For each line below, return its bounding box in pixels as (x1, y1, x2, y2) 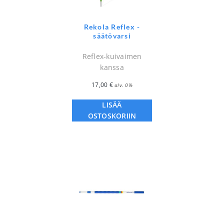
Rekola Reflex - (83, 22, 140, 31)
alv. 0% (114, 81, 132, 89)
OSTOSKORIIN (87, 111, 136, 121)
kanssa (100, 62, 124, 72)
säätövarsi (93, 31, 131, 40)
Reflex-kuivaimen (82, 51, 142, 61)
